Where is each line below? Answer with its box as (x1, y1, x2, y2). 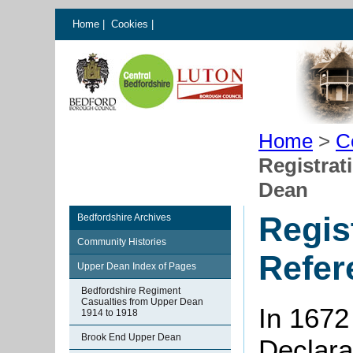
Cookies (111, 18, 151, 30)
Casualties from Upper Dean (81, 296, 203, 307)
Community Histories (77, 236, 166, 247)
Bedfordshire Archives (77, 212, 171, 223)
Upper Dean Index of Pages (77, 261, 196, 272)
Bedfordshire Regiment (81, 285, 180, 296)
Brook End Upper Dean (81, 332, 181, 343)
